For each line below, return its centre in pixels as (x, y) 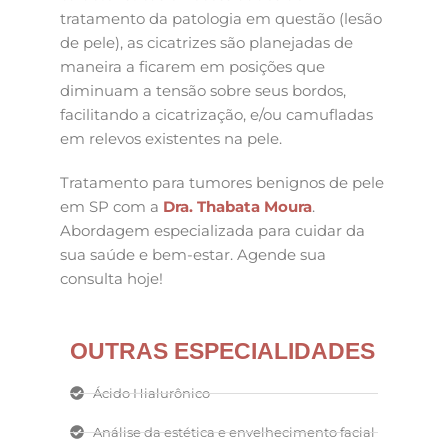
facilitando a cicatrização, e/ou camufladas (216, 115)
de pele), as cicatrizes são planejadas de (206, 43)
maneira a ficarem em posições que (192, 67)
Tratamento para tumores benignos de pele (222, 182)
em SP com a (111, 206)
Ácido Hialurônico (151, 393)
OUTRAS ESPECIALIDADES (222, 351)
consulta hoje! (111, 278)
